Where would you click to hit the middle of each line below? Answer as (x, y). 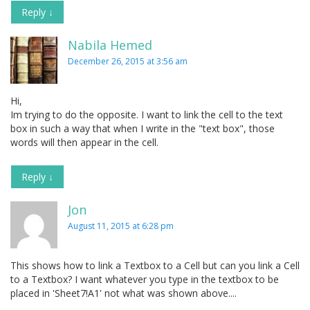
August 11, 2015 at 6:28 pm (121, 226)
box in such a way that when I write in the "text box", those (143, 129)
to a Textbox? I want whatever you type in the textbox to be (145, 280)
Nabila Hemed (110, 45)
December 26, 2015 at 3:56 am (128, 62)
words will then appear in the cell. (84, 143)
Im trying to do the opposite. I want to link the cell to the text (147, 115)
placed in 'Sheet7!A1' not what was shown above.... (124, 293)
